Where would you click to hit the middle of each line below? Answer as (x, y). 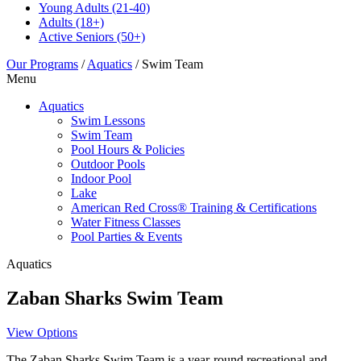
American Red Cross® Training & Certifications (194, 208)
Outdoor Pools (108, 164)
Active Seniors (76, 37)
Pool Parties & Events (127, 237)
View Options (42, 332)
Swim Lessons (108, 121)
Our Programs (42, 64)
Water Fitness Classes (126, 222)
